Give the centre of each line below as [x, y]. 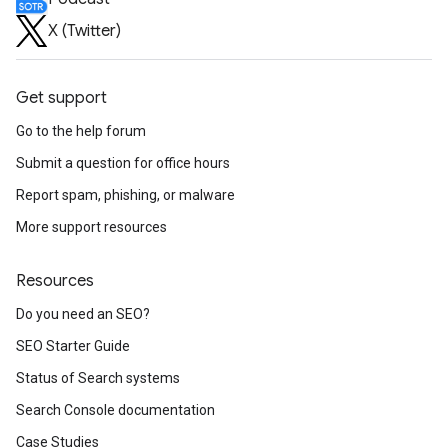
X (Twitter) [84, 31]
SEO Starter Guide [73, 346]
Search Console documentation [115, 410]
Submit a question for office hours [123, 163]
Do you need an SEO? [83, 314]
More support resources [91, 227]
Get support [61, 98]
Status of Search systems [98, 378]
